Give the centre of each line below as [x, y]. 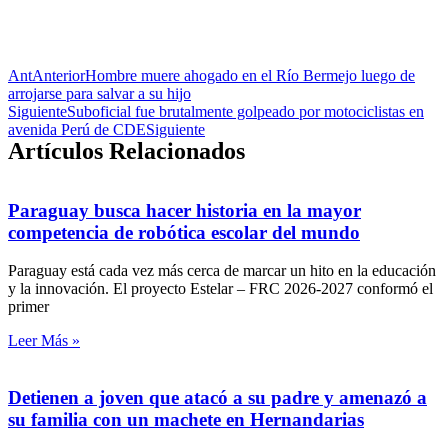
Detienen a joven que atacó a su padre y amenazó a [217, 398]
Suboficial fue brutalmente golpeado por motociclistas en [245, 111]
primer [28, 307]
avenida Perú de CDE [77, 129]
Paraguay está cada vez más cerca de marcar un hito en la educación [222, 271]
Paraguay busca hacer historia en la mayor [184, 210]
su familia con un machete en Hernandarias [186, 420]
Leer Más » [44, 341]
